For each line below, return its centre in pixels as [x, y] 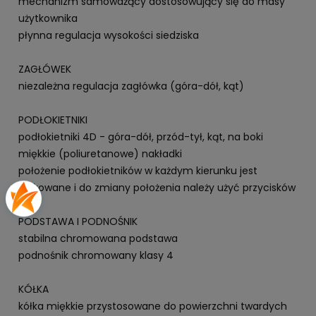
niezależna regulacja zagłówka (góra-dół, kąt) [131, 86]
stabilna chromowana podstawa [98, 238]
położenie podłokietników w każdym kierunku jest [138, 170]
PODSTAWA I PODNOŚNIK [78, 221]
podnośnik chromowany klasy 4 [96, 255]
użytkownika [48, 18]
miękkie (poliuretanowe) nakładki [100, 153]
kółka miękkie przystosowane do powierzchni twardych [153, 306]
